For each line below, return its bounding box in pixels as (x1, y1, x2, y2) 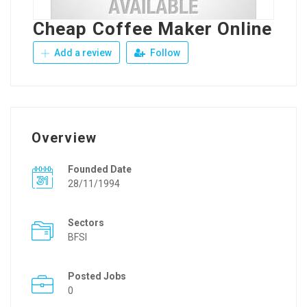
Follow (148, 47, 180, 58)
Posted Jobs (68, 271, 126, 282)
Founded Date (68, 164, 132, 175)
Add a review (52, 47, 112, 58)
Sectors (68, 217, 104, 228)
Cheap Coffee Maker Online (33, 19, 273, 39)
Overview (32, 130, 97, 146)
